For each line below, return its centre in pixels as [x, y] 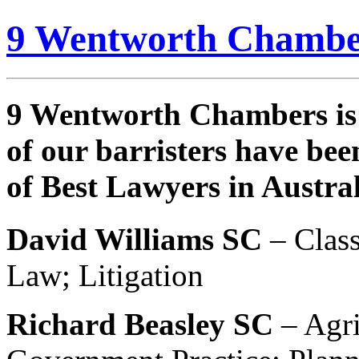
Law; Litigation [105, 276]
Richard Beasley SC [144, 325]
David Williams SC [138, 240]
